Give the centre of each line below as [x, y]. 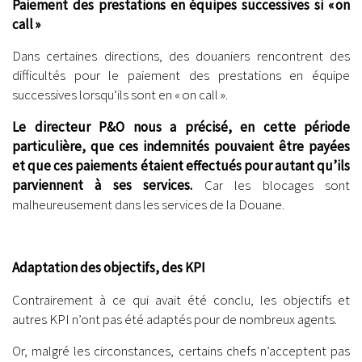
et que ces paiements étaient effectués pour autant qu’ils [181, 165]
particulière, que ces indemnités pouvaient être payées [181, 146]
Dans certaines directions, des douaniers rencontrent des [181, 56]
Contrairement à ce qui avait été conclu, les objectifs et [181, 299]
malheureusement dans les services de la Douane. [148, 204]
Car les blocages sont [271, 185]
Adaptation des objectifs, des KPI [109, 268]
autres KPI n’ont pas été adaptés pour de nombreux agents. [175, 319]
